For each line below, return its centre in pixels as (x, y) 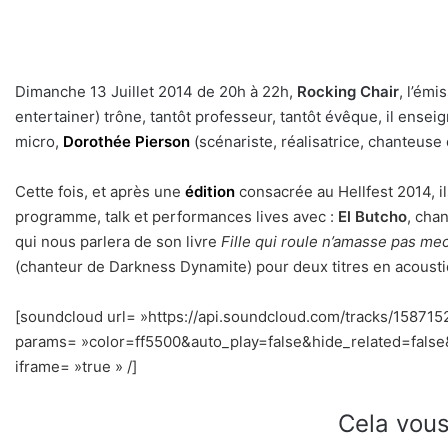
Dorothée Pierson (126, 142)
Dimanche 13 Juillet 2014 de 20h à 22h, (156, 92)
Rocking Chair (348, 92)
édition (210, 192)
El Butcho (372, 217)
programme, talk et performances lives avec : (176, 217)
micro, (39, 142)
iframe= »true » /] (76, 367)
